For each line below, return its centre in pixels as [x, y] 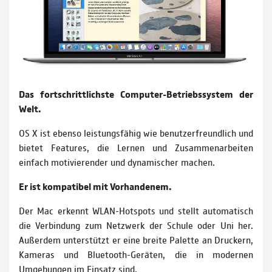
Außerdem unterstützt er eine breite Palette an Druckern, [136, 240]
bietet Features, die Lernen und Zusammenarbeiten [136, 148]
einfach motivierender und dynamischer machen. [117, 162]
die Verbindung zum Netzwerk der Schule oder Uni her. [136, 225]
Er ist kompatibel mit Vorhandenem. [95, 186]
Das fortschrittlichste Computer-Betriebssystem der [136, 94]
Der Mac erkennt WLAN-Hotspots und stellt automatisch [136, 211]
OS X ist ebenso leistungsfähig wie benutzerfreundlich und [136, 133]
